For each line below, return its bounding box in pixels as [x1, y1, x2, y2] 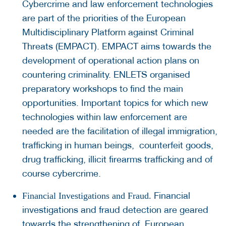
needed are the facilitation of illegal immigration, [22, 126, 217, 137]
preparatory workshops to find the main [22, 83, 183, 94]
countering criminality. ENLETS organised [22, 69, 190, 80]
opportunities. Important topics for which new [22, 97, 208, 108]
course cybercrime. [22, 168, 106, 179]
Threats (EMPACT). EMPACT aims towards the [22, 41, 211, 52]
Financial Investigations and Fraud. [22, 191, 151, 201]
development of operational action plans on [22, 55, 199, 66]
